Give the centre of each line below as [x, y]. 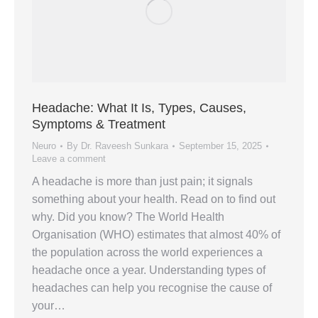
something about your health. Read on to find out [154, 199]
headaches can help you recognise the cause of [152, 287]
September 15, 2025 [220, 146]
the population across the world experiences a [147, 252]
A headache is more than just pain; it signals [142, 181]
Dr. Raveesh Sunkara [125, 146]
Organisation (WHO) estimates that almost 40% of [156, 234]
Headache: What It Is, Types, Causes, [139, 108]
